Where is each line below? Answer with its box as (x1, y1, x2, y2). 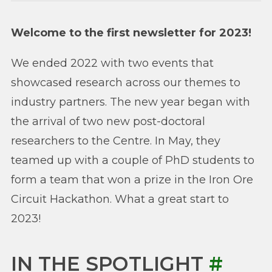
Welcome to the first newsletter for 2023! (11, 25, 251, 39)
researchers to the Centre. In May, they (11, 134, 220, 148)
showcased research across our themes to (11, 75, 240, 89)
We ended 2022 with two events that (11, 56, 214, 70)
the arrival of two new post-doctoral (11, 114, 205, 128)
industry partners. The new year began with (11, 95, 250, 109)
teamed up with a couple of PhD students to (11, 153, 254, 167)
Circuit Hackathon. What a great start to (11, 192, 229, 206)
